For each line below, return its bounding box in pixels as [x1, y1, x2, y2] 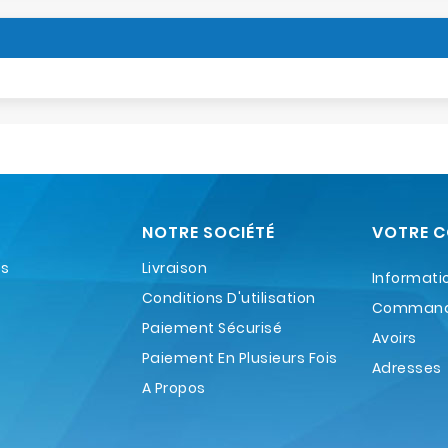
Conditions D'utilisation [141, 287, 316, 308]
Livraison [141, 257, 208, 278]
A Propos [141, 377, 206, 398]
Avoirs [371, 327, 417, 348]
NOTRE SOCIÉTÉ [141, 220, 275, 244]
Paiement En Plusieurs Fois [141, 347, 338, 368]
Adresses [371, 357, 442, 378]
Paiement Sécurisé [141, 317, 283, 338]
